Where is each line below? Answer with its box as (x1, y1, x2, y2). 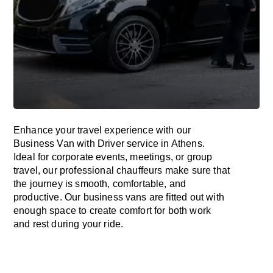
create (89, 205, 119, 216)
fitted (166, 192, 188, 202)
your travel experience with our (53, 125, 191, 135)
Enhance (13, 125, 54, 135)
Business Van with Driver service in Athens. (13, 138, 205, 149)
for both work (154, 205, 211, 216)
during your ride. (49, 219, 126, 229)
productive (13, 192, 60, 202)
